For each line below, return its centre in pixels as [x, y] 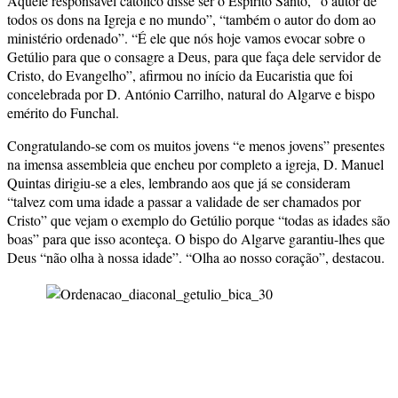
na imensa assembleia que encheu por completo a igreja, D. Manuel [195, 163]
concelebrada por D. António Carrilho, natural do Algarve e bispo [191, 93]
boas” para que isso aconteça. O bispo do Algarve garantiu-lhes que [196, 238]
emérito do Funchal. [63, 112]
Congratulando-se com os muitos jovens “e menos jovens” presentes [196, 145]
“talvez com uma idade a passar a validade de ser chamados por [184, 201]
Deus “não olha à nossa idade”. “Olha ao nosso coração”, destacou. [196, 257]
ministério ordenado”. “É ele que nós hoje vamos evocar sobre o [186, 37]
